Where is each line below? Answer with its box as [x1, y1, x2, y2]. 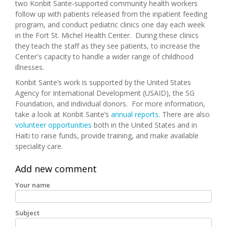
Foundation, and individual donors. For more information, [15, 98, 205, 108]
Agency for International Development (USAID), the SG [15, 88, 195, 98]
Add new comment [15, 162, 97, 175]
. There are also [159, 109, 210, 119]
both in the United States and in [92, 120, 197, 130]
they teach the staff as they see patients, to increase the [15, 41, 200, 51]
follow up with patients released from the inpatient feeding [15, 9, 207, 19]
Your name [15, 180, 50, 190]
